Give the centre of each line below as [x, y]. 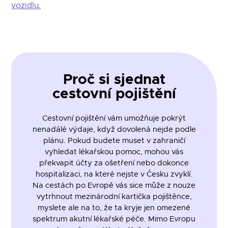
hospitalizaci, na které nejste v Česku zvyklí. [114, 175]
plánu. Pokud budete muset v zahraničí [114, 141]
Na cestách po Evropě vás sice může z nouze [114, 186]
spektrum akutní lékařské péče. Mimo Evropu [114, 219]
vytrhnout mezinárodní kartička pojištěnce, [114, 197]
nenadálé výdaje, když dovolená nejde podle [114, 130]
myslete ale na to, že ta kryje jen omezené [114, 208]
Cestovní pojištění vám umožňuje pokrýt [114, 119]
